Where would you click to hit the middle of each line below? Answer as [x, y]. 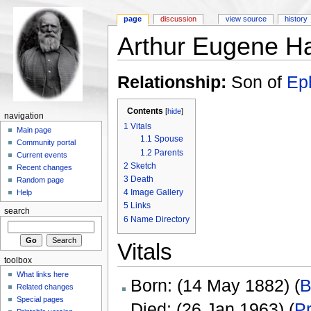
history [296, 19]
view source [246, 19]
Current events [42, 155]
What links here [43, 275]
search [17, 211]
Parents [168, 152]
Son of [256, 82]
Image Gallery [157, 193]
